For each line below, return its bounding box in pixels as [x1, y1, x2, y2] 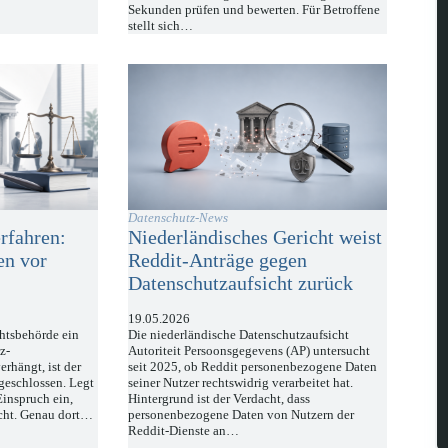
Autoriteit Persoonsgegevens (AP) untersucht [128, 342, 371, 358]
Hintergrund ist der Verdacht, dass [128, 390, 311, 406]
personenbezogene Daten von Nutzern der [128, 406, 355, 422]
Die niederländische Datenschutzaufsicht [128, 326, 350, 342]
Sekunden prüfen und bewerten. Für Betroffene [128, 2, 381, 18]
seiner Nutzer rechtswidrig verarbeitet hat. [128, 374, 354, 390]
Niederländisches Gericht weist [128, 225, 383, 248]
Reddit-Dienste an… [128, 422, 240, 438]
